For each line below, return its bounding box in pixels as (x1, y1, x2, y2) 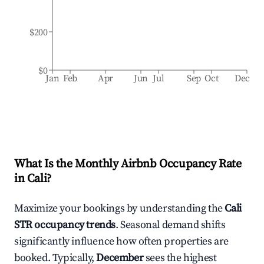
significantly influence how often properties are (14, 235, 229, 248)
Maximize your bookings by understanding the (14, 202, 225, 215)
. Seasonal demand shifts (115, 218, 226, 232)
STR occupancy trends (14, 218, 116, 232)
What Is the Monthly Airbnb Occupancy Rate (14, 157, 242, 171)
